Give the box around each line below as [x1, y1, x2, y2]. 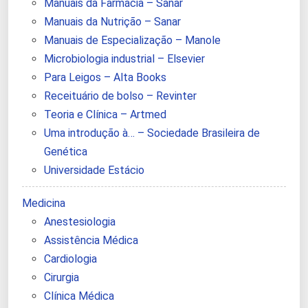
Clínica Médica [44, 289, 114, 303]
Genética [44, 145, 87, 159]
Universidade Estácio [44, 164, 144, 177]
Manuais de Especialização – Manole [44, 34, 221, 47]
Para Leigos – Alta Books [44, 71, 166, 85]
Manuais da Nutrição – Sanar [44, 15, 181, 29]
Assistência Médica [44, 234, 138, 247]
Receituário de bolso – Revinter [44, 89, 197, 103]
